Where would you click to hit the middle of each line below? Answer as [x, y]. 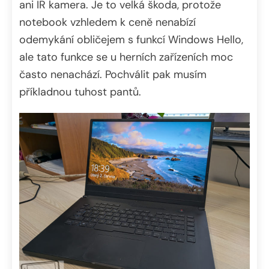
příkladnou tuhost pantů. [80, 92]
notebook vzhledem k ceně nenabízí [107, 22]
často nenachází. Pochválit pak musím [113, 74]
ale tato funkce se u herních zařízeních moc [126, 57]
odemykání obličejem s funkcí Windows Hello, [131, 39]
